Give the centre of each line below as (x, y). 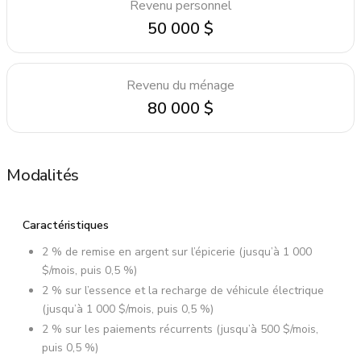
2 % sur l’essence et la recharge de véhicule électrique (183, 290)
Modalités (43, 175)
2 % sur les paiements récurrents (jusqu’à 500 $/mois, (180, 329)
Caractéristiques (66, 225)
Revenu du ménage (180, 85)
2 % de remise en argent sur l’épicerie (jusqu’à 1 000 (177, 251)
